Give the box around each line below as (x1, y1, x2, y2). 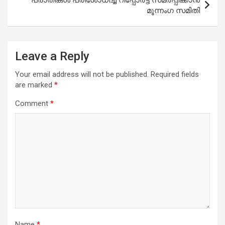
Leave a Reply (15, 49, 89, 63)
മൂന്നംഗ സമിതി (147, 6, 200, 15)
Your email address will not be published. (15, 69, 149, 79)
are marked (15, 80, 54, 89)
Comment (15, 98, 50, 108)
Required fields (151, 69, 199, 79)
